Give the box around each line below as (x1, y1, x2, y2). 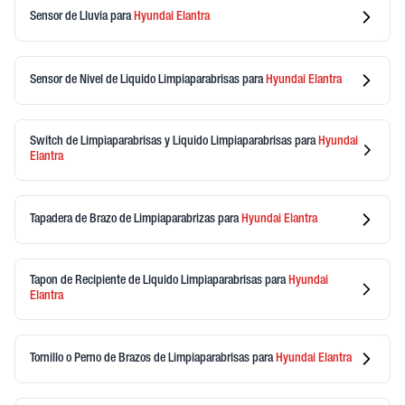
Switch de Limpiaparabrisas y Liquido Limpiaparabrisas (30, 136, 295, 148)
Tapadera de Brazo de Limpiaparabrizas (30, 212, 218, 226)
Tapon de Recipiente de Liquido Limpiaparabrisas (30, 275, 265, 287)
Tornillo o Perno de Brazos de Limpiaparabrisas (30, 352, 252, 365)
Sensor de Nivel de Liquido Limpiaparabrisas (30, 73, 242, 87)
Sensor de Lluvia (30, 10, 110, 24)
